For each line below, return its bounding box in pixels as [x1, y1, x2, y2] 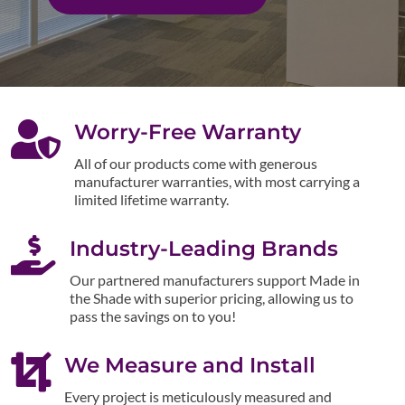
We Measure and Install [63, 353, 316, 378]
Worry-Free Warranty [73, 119, 301, 145]
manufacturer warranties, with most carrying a [73, 173, 360, 190]
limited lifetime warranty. [73, 191, 229, 208]
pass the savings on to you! [69, 307, 236, 325]
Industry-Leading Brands [69, 236, 338, 261]
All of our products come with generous [73, 155, 317, 172]
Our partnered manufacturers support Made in [69, 271, 360, 288]
